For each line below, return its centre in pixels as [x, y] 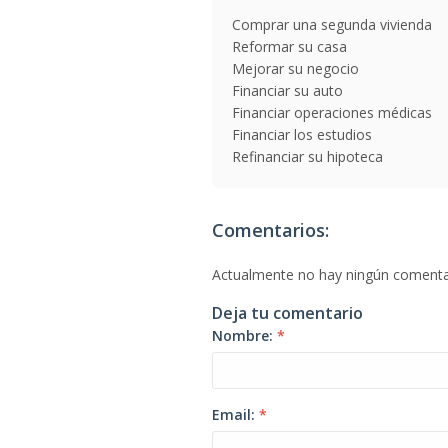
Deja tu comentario [287, 313]
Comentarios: [270, 230]
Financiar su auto [287, 90]
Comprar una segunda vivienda [332, 24]
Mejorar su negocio [295, 68]
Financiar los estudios [302, 134]
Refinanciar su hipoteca [307, 156]
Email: [235, 414]
